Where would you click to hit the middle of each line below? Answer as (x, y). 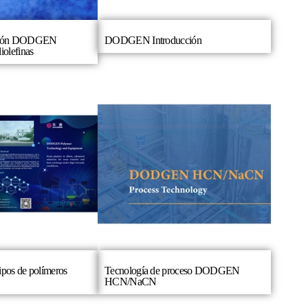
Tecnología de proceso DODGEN (172, 271)
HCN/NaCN (131, 282)
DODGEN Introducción (153, 40)
